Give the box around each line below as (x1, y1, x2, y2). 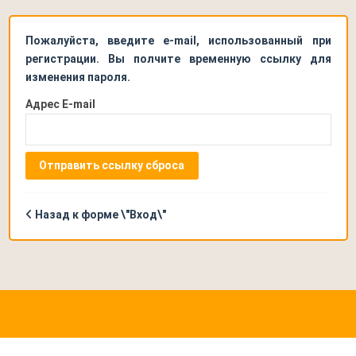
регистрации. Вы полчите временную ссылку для (25, 52, 331, 65)
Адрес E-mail (25, 98, 95, 111)
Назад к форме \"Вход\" (34, 207, 166, 221)
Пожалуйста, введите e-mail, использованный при (25, 34, 331, 47)
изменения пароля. (25, 71, 130, 83)
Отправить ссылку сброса (39, 158, 184, 172)
